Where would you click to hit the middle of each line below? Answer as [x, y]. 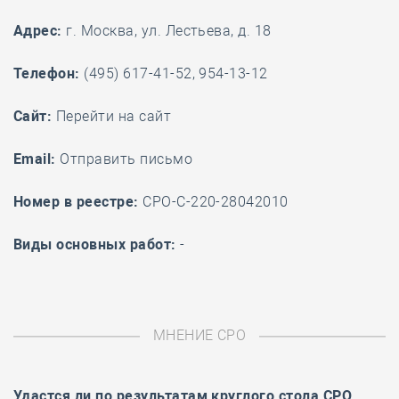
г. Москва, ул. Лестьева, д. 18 [167, 31]
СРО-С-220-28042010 [213, 202]
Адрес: [38, 31]
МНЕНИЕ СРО [199, 335]
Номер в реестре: [76, 202]
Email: [35, 159]
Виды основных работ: [95, 244]
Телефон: [47, 73]
